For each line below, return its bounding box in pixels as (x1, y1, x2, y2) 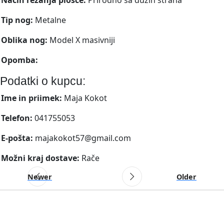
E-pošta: (1, 132, 35, 143)
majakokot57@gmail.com (35, 132, 131, 143)
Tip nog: (1, 14, 35, 25)
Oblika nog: (1, 34, 49, 45)
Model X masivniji (49, 34, 115, 45)
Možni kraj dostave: (1, 152, 81, 163)
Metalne (35, 14, 66, 25)
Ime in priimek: (1, 92, 64, 103)
